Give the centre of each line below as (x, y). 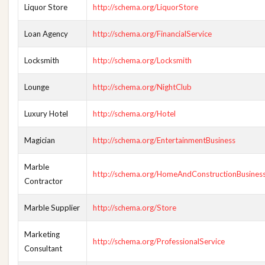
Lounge (37, 87)
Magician (40, 140)
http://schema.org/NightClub (142, 87)
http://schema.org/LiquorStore (146, 7)
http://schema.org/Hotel (134, 114)
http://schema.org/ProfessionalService (159, 241)
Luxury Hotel (46, 114)
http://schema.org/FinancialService (152, 34)
